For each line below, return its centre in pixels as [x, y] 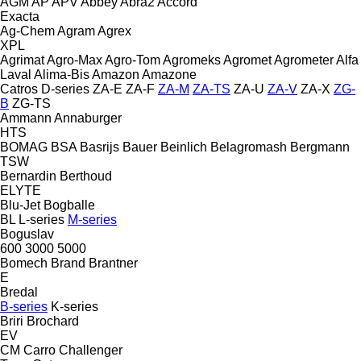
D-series [65, 89]
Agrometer [304, 60]
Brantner [113, 263]
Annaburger [88, 118]
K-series [75, 306]
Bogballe [69, 205]
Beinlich [184, 147]
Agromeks [192, 60]
